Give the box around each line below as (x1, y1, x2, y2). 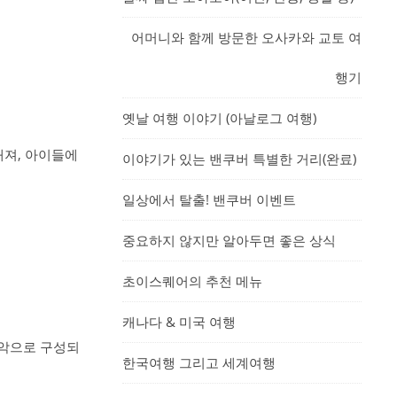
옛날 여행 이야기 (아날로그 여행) (122, 109, 316, 127)
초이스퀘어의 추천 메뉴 (122, 272, 262, 290)
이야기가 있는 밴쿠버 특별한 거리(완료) (122, 150, 356, 167)
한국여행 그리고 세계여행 (122, 354, 276, 371)
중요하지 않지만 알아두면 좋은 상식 (122, 231, 336, 249)
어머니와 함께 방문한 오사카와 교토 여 (131, 28, 362, 46)
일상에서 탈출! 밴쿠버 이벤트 (122, 191, 296, 208)
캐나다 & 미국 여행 (122, 313, 236, 331)
